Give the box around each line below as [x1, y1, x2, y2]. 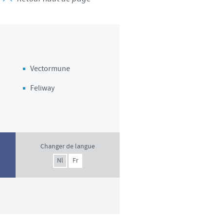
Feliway [30, 83, 55, 93]
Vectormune [30, 64, 71, 74]
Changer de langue [40, 142, 95, 151]
